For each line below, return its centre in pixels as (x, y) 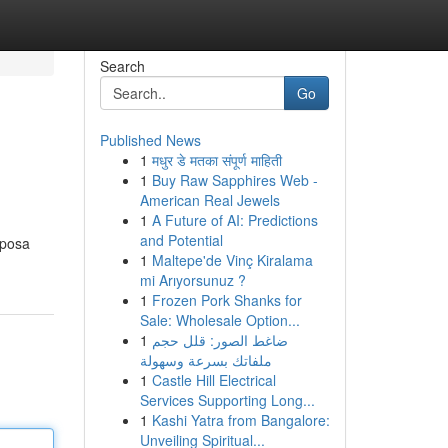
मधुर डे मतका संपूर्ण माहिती (216, 160)
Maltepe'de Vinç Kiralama (232, 260)
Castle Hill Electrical (213, 380)
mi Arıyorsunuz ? (192, 280)
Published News (150, 140)
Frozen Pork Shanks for (226, 300)
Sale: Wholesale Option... (219, 320)
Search (122, 66)
